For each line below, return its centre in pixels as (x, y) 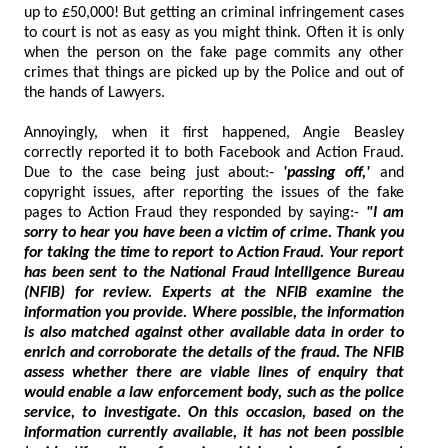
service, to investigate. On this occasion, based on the (168, 412)
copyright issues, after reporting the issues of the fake (103, 192)
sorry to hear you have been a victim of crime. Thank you (125, 232)
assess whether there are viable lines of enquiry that (102, 372)
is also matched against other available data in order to (47, 332)
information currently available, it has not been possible (188, 432)
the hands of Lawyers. (107, 92)
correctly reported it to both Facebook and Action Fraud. (87, 152)
